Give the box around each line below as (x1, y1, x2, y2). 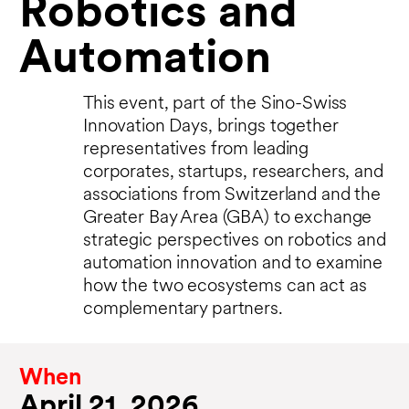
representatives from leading (83, 141, 309, 160)
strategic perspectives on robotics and (83, 232, 386, 251)
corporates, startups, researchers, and (83, 163, 383, 183)
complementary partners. (83, 300, 283, 320)
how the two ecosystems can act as (83, 278, 367, 297)
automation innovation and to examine (83, 255, 383, 274)
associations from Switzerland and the (83, 186, 381, 205)
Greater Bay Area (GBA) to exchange (83, 209, 372, 228)
